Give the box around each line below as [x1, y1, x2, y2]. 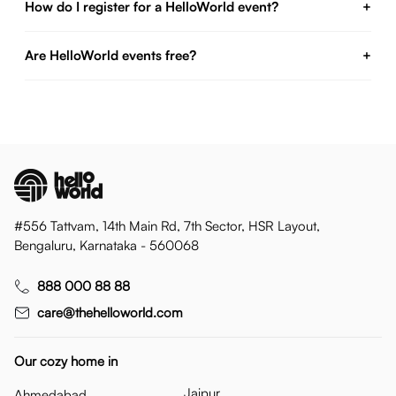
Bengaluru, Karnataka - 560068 [14, 237, 199, 254]
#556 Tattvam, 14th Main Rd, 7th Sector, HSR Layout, [14, 217, 320, 234]
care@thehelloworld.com [37, 304, 183, 321]
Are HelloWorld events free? [25, 47, 196, 64]
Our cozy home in [14, 353, 118, 369]
